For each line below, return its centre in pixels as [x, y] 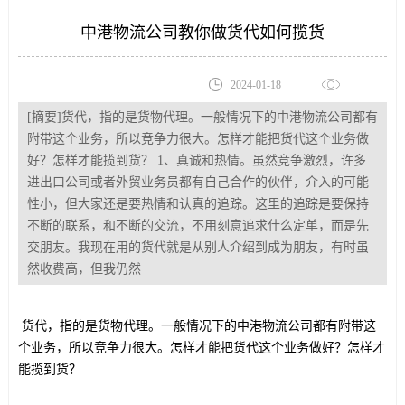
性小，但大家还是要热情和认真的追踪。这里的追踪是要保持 [198, 204]
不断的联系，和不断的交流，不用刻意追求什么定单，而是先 [198, 226]
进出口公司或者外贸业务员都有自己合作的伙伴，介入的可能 [198, 182]
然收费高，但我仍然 [84, 269]
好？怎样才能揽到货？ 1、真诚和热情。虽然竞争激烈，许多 [196, 160]
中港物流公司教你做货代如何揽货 [202, 33]
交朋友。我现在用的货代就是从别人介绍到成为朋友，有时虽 [198, 247]
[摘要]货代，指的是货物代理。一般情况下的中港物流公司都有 [202, 117]
